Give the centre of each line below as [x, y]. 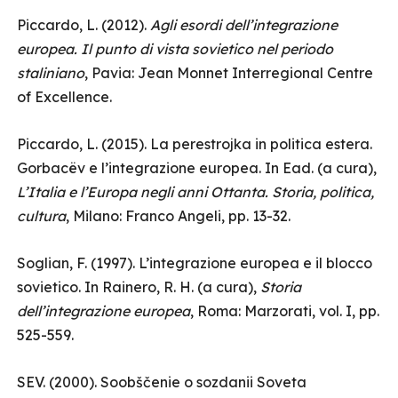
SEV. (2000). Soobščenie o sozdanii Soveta [162, 382]
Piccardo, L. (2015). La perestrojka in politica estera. [195, 144]
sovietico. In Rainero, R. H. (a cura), [139, 287]
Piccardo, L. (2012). [84, 25]
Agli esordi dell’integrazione [244, 25]
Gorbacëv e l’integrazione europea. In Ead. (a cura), [197, 168]
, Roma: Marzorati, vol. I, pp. [285, 311]
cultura [41, 216]
